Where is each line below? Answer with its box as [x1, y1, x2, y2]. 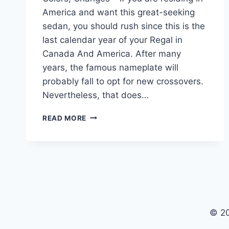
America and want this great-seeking [42, 7, 195, 17]
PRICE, [86, 175, 111, 184]
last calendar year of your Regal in [42, 34, 182, 45]
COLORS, [86, 186, 120, 195]
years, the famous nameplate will [42, 62, 178, 73]
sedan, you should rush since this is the [42, 20, 205, 31]
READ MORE [42, 113, 87, 122]
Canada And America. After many [42, 48, 181, 59]
